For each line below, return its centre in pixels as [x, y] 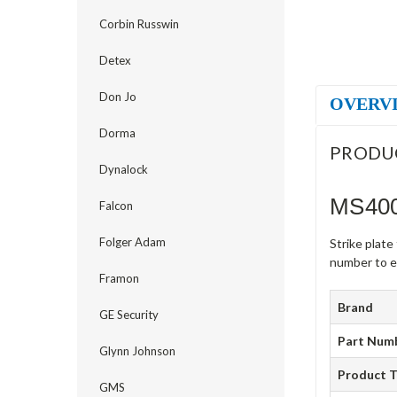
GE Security [129, 315]
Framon [119, 278]
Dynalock [124, 169]
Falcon [116, 206]
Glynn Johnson [137, 351]
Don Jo [118, 97]
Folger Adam [132, 242]
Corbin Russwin [139, 24]
